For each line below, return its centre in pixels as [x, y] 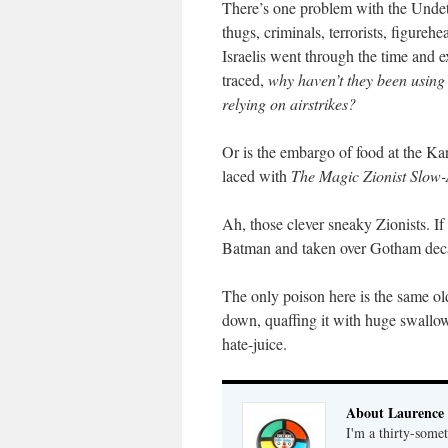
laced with [256, 175]
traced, [245, 79]
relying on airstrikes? [289, 103]
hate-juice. [254, 343]
